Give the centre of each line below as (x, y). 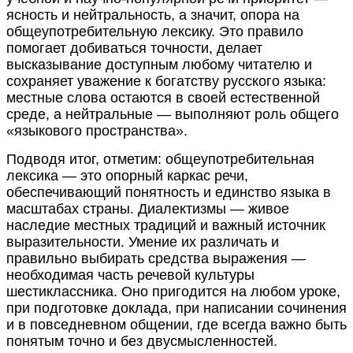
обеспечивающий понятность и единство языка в (169, 192)
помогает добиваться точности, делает (134, 48)
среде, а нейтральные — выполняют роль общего (173, 114)
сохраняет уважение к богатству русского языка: (166, 81)
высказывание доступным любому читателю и (159, 64)
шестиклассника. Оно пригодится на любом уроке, (173, 291)
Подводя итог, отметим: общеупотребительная (160, 159)
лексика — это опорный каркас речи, (127, 175)
